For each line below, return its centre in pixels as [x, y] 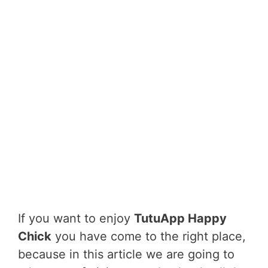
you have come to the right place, [149, 236]
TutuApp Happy [180, 218]
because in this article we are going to [126, 254]
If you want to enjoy [76, 218]
